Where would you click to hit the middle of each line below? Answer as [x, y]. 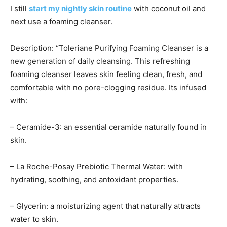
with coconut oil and [169, 9]
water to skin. [34, 219]
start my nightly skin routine [80, 9]
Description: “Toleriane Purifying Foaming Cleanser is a [109, 48]
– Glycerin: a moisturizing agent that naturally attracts [105, 206]
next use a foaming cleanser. [62, 22]
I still [20, 9]
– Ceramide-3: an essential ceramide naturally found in [108, 127]
